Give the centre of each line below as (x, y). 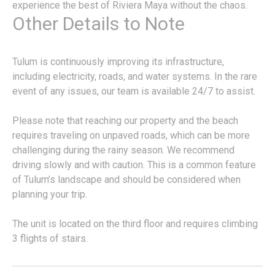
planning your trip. (50, 195)
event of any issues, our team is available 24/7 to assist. (134, 91)
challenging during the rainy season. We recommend (123, 150)
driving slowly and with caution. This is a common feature (134, 165)
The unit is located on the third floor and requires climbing (135, 224)
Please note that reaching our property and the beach (125, 121)
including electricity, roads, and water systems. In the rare (135, 77)
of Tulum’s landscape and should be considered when (126, 180)
